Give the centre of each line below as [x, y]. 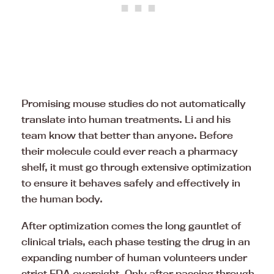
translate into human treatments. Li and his [126, 120]
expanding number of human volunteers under [134, 258]
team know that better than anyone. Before [127, 135]
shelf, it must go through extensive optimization [136, 167]
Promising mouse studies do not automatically [134, 104]
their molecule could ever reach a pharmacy [130, 151]
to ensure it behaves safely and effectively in [131, 183]
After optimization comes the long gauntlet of [131, 226]
